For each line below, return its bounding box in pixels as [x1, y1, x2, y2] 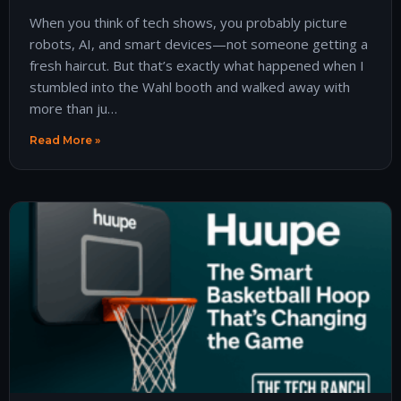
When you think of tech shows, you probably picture [30, 13, 347, 31]
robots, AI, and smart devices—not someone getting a [30, 34, 368, 53]
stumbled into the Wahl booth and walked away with [30, 77, 350, 96]
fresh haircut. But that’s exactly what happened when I [30, 55, 364, 74]
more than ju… [30, 98, 117, 117]
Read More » [30, 132, 100, 147]
